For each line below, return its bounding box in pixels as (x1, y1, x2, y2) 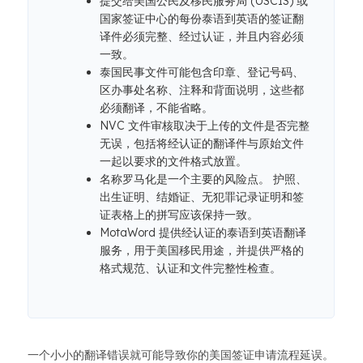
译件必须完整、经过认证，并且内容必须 (100, 29, 304, 44)
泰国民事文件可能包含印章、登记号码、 (100, 65, 304, 79)
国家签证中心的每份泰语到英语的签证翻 (100, 11, 304, 26)
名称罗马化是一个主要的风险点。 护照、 (100, 172, 307, 186)
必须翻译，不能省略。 (100, 100, 213, 115)
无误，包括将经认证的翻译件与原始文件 (100, 136, 304, 151)
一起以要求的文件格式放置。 (100, 154, 247, 169)
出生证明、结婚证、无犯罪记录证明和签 (100, 190, 304, 204)
